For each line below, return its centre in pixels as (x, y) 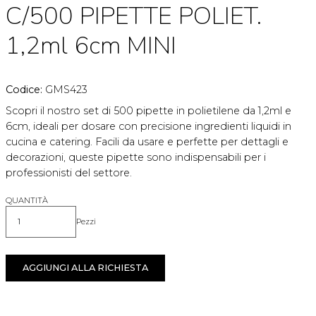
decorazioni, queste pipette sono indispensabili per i (136, 157)
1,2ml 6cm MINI (91, 45)
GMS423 (66, 89)
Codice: (25, 89)
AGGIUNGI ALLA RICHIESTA (85, 268)
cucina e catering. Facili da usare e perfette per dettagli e (147, 141)
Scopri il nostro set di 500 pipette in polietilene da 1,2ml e (148, 110)
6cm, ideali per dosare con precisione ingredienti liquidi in (148, 126)
